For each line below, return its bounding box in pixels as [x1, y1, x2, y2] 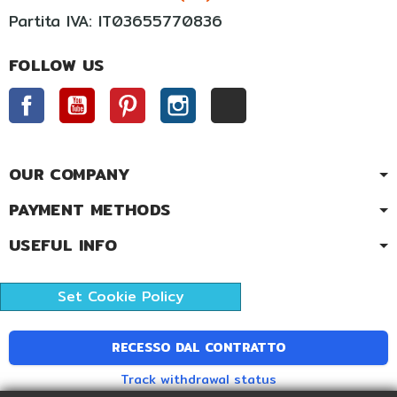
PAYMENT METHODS [9, 196, 171, 222]
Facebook [44, 83, 118, 108]
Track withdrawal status [121, 369, 276, 389]
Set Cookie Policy [57, 284, 184, 307]
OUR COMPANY [9, 160, 129, 187]
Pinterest [145, 83, 215, 108]
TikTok [246, 83, 294, 108]
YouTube [95, 83, 157, 108]
